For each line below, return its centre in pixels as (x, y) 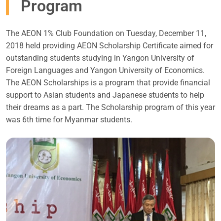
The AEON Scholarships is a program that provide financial (108, 82)
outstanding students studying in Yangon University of (100, 58)
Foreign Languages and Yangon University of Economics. (105, 70)
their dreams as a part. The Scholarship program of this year (110, 107)
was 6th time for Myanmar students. (69, 119)
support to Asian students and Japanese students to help (105, 95)
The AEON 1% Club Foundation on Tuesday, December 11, (106, 33)
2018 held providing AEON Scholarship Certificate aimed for (110, 45)
